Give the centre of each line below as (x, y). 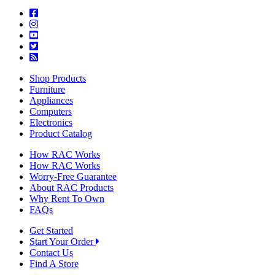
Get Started (51, 231)
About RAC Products (72, 188)
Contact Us (51, 253)
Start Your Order (63, 242)
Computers (51, 112)
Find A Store (54, 264)
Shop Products (58, 79)
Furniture (47, 90)
